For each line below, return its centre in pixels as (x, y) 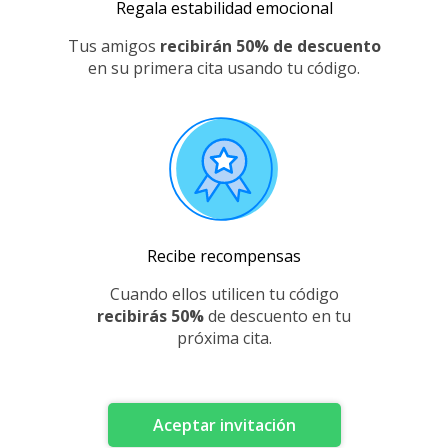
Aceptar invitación (224, 425)
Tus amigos (111, 46)
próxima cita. (224, 338)
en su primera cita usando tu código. (224, 68)
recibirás (134, 316)
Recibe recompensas (224, 256)
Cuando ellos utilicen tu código (224, 294)
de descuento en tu (279, 316)
